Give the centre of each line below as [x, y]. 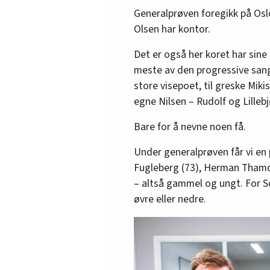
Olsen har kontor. [172, 30]
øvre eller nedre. [170, 199]
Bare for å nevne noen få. [190, 127]
